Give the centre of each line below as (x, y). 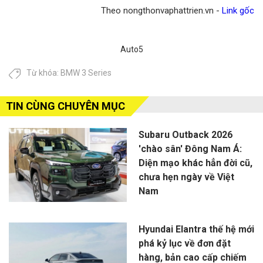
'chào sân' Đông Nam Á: (190, 149)
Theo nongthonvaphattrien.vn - (161, 10)
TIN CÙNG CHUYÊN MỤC (65, 106)
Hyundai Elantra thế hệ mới (196, 229)
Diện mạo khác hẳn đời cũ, (195, 163)
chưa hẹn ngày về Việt (186, 177)
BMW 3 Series (86, 73)
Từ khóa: (43, 73)
